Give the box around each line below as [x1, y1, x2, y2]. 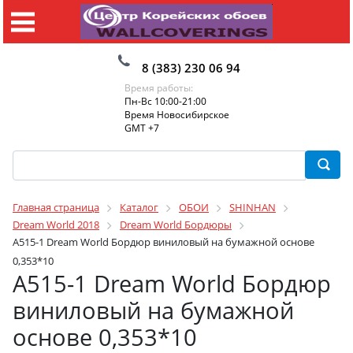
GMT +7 [124, 121, 159, 135]
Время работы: [124, 81, 193, 95]
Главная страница [13, 200, 99, 214]
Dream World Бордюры [120, 217, 232, 232]
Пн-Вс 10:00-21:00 [124, 95, 206, 108]
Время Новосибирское [124, 108, 229, 121]
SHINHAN [229, 200, 276, 214]
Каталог [120, 200, 158, 214]
